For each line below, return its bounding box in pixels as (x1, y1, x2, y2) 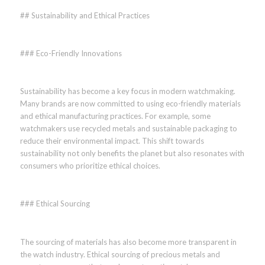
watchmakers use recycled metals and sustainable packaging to (20, 124, 237, 134)
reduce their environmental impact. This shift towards (20, 136, 204, 146)
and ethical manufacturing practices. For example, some (20, 111, 211, 121)
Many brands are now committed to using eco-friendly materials (20, 99, 241, 109)
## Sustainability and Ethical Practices (20, 11, 150, 21)
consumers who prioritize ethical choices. (20, 161, 160, 171)
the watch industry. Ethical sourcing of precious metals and (20, 249, 220, 259)
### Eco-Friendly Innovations (20, 49, 122, 59)
